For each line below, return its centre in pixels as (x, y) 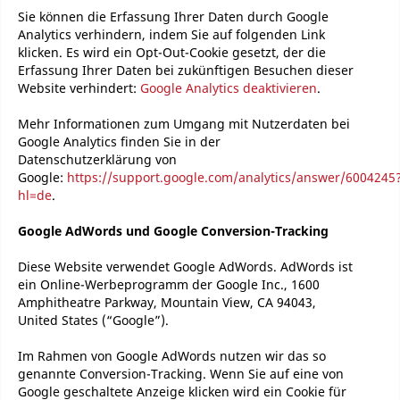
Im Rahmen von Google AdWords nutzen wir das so (172, 356)
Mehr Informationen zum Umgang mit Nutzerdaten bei (184, 124)
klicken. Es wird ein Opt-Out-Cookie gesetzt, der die (172, 52)
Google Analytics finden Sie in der (119, 142)
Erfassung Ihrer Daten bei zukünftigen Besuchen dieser (186, 70)
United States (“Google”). (93, 320)
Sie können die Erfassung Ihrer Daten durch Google (173, 17)
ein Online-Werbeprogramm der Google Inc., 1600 (169, 284)
